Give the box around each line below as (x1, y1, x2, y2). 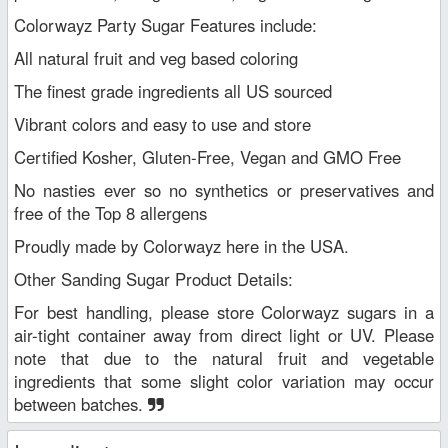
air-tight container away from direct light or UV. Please (14, 322, 434, 347)
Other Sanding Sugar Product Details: (14, 266, 293, 291)
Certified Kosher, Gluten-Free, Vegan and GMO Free (14, 144, 401, 169)
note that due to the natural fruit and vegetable (14, 345, 434, 370)
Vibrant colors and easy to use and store (14, 111, 311, 136)
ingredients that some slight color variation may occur (14, 368, 434, 393)
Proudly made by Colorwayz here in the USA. (14, 233, 349, 258)
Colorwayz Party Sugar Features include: (14, 12, 317, 37)
